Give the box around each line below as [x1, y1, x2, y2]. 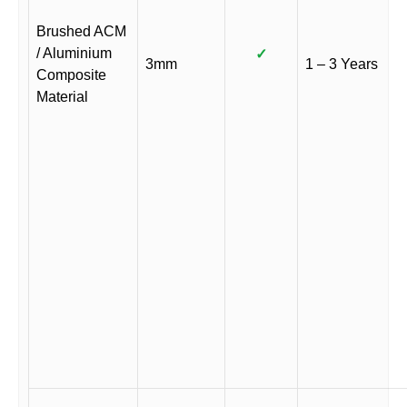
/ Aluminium [36, 45, 112, 61]
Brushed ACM [36, 24, 126, 39]
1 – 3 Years [305, 56, 378, 72]
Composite [36, 67, 106, 83]
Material [36, 89, 88, 104]
